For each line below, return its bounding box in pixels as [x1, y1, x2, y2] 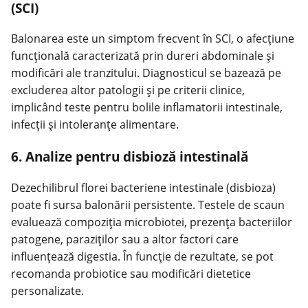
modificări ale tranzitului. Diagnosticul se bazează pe [11, 65, 281, 81]
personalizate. [11, 283, 84, 298]
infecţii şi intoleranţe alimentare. [11, 117, 179, 133]
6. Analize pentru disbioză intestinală [11, 147, 248, 165]
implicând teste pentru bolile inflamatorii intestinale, [11, 100, 283, 115]
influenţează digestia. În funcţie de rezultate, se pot [11, 248, 274, 264]
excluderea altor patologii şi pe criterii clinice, [11, 82, 245, 98]
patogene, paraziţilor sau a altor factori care [11, 231, 239, 247]
